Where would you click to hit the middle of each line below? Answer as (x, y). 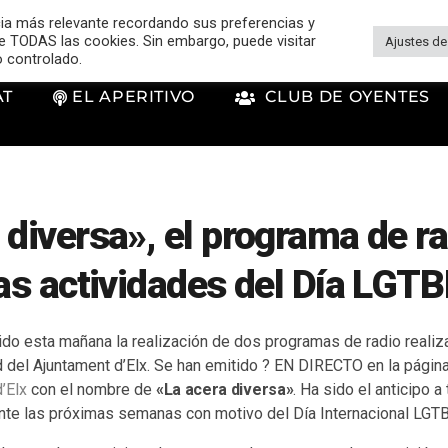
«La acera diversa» (225, 389)
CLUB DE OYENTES (343, 97)
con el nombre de (91, 389)
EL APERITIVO (131, 97)
